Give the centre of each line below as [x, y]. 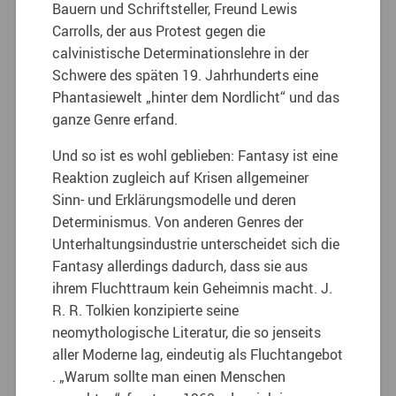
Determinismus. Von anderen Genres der [178, 221]
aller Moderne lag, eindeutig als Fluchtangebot [198, 354]
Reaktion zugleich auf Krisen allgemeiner [181, 177]
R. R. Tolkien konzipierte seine [146, 310]
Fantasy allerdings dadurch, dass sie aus [180, 266]
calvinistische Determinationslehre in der [181, 53]
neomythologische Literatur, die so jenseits [187, 332]
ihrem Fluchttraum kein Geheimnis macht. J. [193, 288]
